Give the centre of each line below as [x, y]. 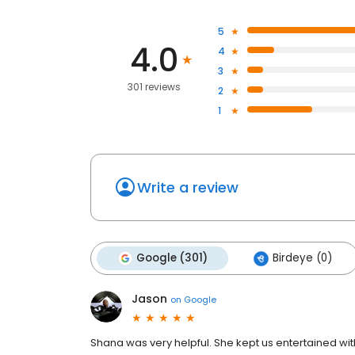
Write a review [188, 188]
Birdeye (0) [302, 258]
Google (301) [172, 258]
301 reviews [154, 87]
